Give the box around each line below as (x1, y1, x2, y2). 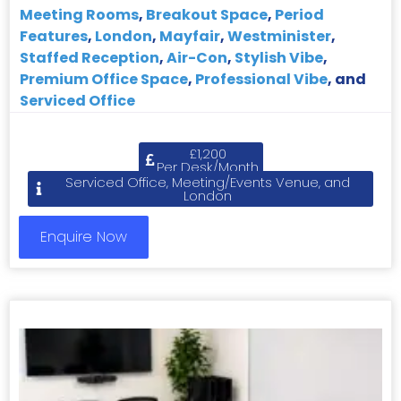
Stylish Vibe (235, 47, 323, 68)
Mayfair (159, 25, 220, 47)
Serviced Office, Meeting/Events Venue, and (64, 172, 350, 192)
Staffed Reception (20, 47, 159, 68)
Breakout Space (146, 4, 268, 25)
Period (275, 4, 324, 25)
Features (20, 25, 88, 47)
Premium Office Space (20, 68, 188, 90)
